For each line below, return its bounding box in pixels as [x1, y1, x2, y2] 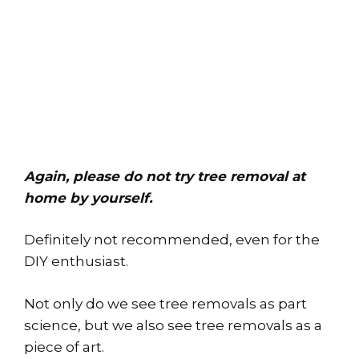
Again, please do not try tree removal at [24, 167, 305, 184]
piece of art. [24, 338, 104, 355]
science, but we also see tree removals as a [24, 317, 322, 333]
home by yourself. [24, 189, 152, 206]
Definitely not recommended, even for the [24, 232, 320, 248]
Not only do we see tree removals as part [24, 295, 307, 312]
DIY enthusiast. [24, 253, 128, 270]
